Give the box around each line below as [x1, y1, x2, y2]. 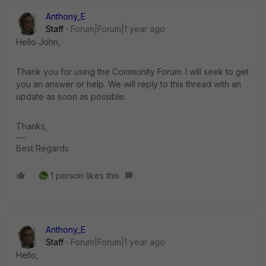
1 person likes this [50, 170, 119, 180]
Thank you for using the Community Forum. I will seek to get [16, 66, 249, 77]
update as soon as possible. [16, 91, 126, 102]
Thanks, [16, 121, 47, 131]
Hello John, [16, 37, 61, 47]
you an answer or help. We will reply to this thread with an [16, 79, 241, 89]
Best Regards [16, 143, 69, 153]
